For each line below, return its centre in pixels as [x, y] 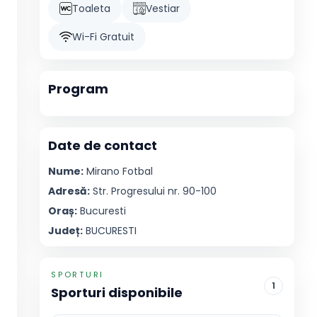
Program [78, 89]
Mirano [103, 171]
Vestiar [163, 8]
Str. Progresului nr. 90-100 [155, 191]
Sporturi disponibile [117, 293]
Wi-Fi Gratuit [103, 37]
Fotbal [138, 171]
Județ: [65, 231]
